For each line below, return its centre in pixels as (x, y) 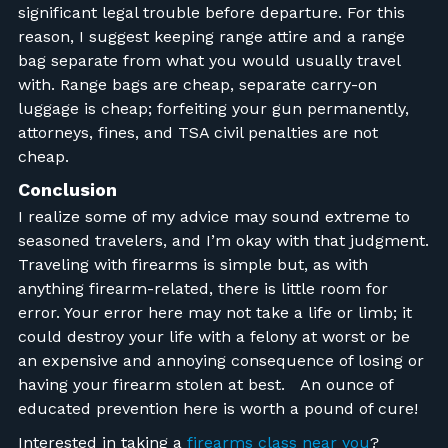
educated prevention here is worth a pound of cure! (220, 408)
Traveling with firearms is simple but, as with (192, 264)
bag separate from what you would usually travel (208, 60)
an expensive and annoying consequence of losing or (220, 360)
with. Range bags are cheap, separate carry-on (197, 84)
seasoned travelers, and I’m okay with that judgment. (223, 240)
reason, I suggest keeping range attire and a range (211, 36)
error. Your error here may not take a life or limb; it (214, 312)
